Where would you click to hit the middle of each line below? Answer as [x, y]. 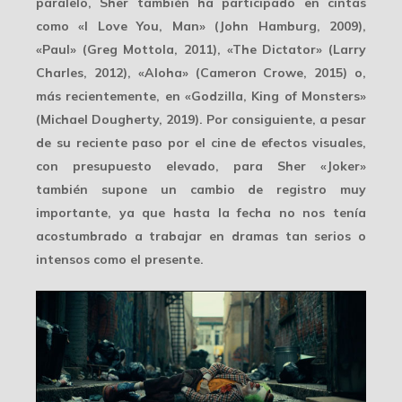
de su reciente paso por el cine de [149, 143]
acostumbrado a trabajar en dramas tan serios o [201, 236]
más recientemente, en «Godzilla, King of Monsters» [201, 96]
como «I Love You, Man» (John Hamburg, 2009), [201, 26]
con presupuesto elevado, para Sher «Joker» [201, 166]
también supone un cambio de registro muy [201, 190]
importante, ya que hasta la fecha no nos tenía [201, 213]
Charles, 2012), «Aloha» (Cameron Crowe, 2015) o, [201, 73]
